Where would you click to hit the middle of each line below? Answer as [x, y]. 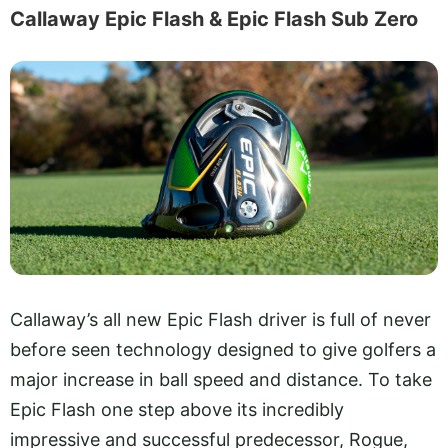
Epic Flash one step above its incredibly [177, 409]
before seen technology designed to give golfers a [223, 349]
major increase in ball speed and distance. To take [221, 379]
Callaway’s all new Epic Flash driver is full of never [220, 319]
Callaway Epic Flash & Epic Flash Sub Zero [214, 19]
